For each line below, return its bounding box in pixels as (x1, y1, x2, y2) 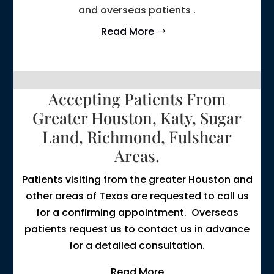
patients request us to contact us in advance (24, 221, 250, 236)
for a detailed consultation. (69, 238, 205, 253)
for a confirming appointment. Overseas (35, 205, 239, 220)
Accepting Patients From (48, 87, 226, 109)
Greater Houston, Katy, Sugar (32, 106, 242, 128)
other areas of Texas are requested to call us (25, 188, 249, 203)
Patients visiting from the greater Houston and (21, 172, 253, 187)
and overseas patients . (78, 3, 196, 18)
